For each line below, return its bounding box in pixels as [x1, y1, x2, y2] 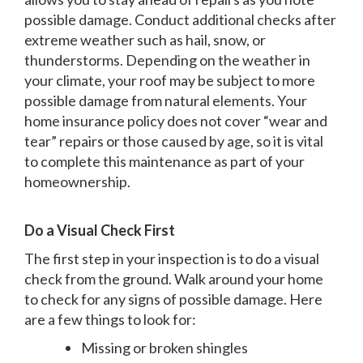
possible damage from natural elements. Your [24, 91, 307, 109]
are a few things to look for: [24, 310, 196, 328]
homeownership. [24, 172, 130, 190]
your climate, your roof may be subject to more [24, 70, 315, 89]
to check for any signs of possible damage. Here [24, 289, 322, 308]
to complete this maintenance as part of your [24, 152, 305, 170]
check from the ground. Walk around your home [24, 269, 323, 288]
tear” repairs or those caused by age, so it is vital [24, 131, 323, 150]
